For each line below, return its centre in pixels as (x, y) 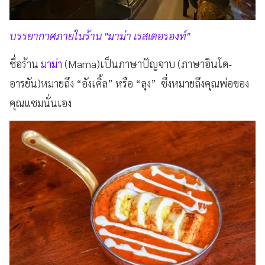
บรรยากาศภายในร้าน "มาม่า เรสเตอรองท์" (100, 35)
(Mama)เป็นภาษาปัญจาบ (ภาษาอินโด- (147, 63)
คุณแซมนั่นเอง (41, 102)
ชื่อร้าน (25, 63)
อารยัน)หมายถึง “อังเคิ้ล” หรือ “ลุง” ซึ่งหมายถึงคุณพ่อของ (129, 83)
